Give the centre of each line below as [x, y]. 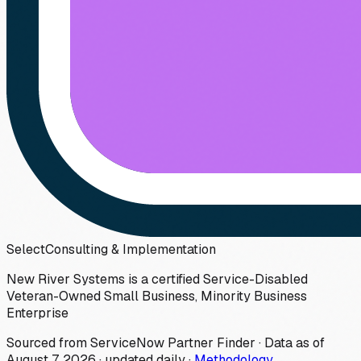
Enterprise [37, 313]
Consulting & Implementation [131, 249]
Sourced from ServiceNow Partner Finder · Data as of [166, 342]
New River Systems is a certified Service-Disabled [157, 279]
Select [26, 249]
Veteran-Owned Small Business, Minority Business [157, 296]
